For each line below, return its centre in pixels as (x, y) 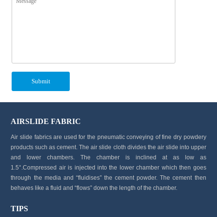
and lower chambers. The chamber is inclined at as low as (108, 157)
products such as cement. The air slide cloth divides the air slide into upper (108, 147)
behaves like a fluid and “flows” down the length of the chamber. (94, 188)
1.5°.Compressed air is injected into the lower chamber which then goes (108, 167)
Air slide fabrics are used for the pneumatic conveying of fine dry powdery (108, 137)
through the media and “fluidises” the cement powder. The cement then (108, 178)
